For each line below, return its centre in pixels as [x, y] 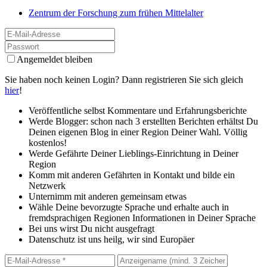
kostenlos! [48, 143]
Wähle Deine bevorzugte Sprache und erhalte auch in [129, 207]
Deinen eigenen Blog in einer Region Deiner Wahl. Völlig [138, 132]
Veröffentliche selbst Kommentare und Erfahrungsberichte [138, 111]
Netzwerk [47, 186]
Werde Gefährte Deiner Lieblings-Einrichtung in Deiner [133, 154]
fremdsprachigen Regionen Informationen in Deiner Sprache [142, 218]
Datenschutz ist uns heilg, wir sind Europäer [111, 240]
